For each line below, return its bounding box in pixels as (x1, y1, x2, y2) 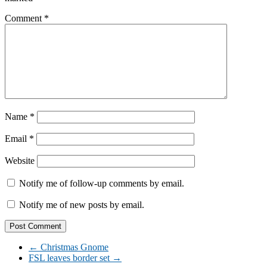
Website (5, 155, 35, 166)
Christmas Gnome (38, 241, 108, 252)
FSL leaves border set (29, 252, 112, 263)
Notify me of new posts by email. (19, 199, 144, 210)
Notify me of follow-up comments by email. (19, 178, 184, 188)
